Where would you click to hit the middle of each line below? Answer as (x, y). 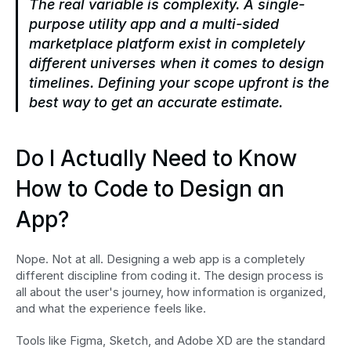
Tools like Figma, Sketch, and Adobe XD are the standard (170, 340)
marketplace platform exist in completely (167, 43)
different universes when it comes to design (177, 63)
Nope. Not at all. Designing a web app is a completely (160, 259)
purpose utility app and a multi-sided (154, 24)
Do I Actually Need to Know (156, 158)
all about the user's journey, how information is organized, (171, 291)
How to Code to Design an (150, 188)
